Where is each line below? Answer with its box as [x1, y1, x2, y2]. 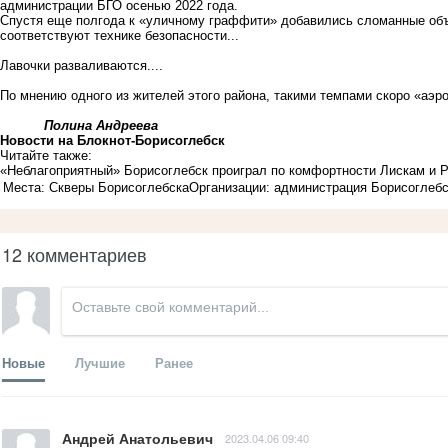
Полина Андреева [40, 117, 158, 133]
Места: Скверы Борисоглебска [3, 179, 189, 195]
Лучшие [75, 352, 125, 372]
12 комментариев [2, 240, 147, 267]
